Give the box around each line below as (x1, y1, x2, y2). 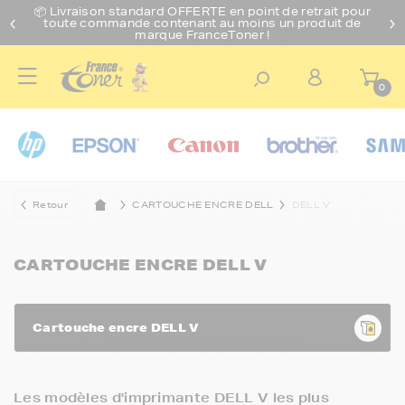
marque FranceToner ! (135, 26, 270, 42)
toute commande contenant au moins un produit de (43, 14, 362, 31)
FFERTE (177, 3, 230, 19)
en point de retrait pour (229, 3, 371, 19)
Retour (33, 198, 68, 211)
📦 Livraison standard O (34, 3, 178, 19)
